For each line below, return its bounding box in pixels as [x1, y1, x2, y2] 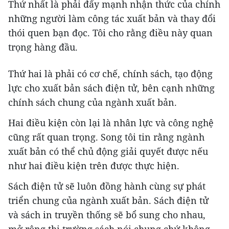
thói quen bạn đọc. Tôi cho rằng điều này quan [8, 26, 213, 39]
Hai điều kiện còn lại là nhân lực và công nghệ [8, 116, 214, 129]
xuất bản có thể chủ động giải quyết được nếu [8, 145, 208, 157]
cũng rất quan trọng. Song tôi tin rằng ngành [8, 130, 204, 143]
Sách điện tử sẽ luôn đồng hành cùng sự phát [8, 179, 205, 192]
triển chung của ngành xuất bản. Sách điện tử [8, 194, 209, 207]
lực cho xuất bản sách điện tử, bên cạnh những [8, 81, 215, 94]
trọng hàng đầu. [8, 40, 78, 53]
